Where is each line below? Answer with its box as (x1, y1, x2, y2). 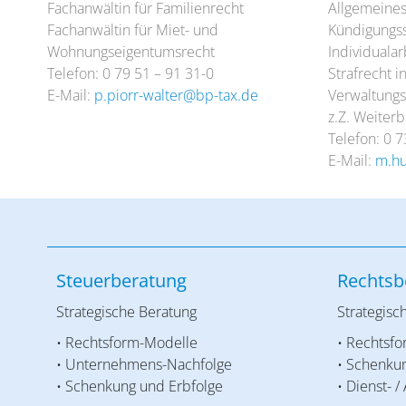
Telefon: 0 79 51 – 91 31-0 (47, 63, 214, 83)
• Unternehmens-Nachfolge (56, 353, 232, 374)
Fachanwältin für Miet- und (47, 19, 218, 40)
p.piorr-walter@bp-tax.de (94, 84, 258, 105)
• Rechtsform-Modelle (56, 332, 198, 353)
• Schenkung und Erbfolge (56, 375, 223, 396)
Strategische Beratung (56, 301, 197, 322)
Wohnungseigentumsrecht (47, 41, 215, 62)
